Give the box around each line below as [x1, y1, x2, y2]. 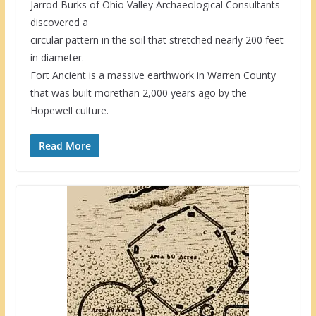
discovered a [30, 16, 88, 30]
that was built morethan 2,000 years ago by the [30, 86, 247, 100]
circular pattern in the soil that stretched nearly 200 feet [30, 33, 284, 47]
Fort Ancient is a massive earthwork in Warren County [30, 68, 276, 83]
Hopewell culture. [30, 104, 109, 118]
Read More [38, 139, 91, 153]
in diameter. [30, 51, 84, 65]
